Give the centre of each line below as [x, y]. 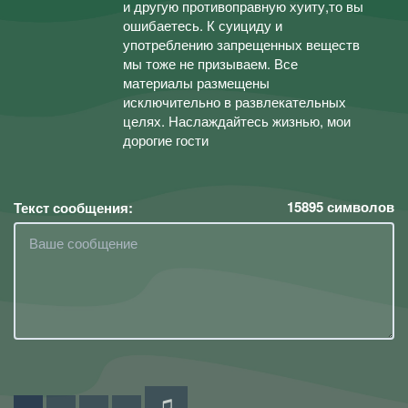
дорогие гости [166, 140]
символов [359, 206]
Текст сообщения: [73, 207]
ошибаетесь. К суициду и [203, 25]
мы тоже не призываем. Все [210, 63]
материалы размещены [196, 82]
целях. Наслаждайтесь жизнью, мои [237, 121]
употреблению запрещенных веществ [241, 44]
